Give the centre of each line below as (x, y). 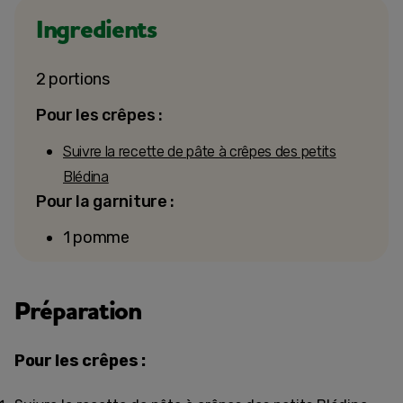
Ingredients (96, 30)
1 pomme (96, 237)
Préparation (78, 312)
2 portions (73, 79)
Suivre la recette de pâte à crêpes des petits (200, 152)
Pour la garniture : (105, 201)
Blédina (86, 177)
